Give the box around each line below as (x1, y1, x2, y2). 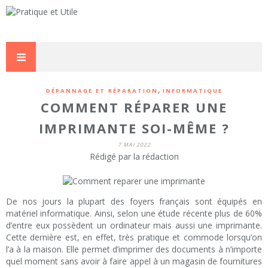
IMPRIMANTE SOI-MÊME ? (38, 120, 230, 137)
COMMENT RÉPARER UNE (41, 99, 227, 116)
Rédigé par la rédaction (89, 151, 179, 162)
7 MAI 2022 (117, 141, 151, 148)
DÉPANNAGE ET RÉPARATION (45, 87, 158, 95)
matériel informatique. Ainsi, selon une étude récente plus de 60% (6, 208, 262, 220)
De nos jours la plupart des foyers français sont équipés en (6, 196, 262, 208)
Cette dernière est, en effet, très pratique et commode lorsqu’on (6, 232, 262, 243)
